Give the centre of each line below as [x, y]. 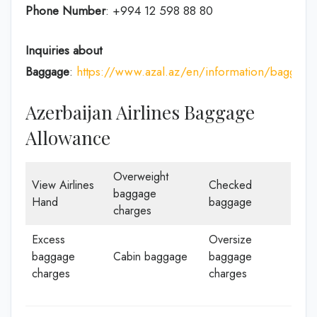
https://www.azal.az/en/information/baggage [195, 71]
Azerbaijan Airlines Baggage [140, 112]
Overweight [141, 177]
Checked [230, 185]
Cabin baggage [150, 257]
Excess [48, 240]
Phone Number [65, 11]
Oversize [230, 240]
